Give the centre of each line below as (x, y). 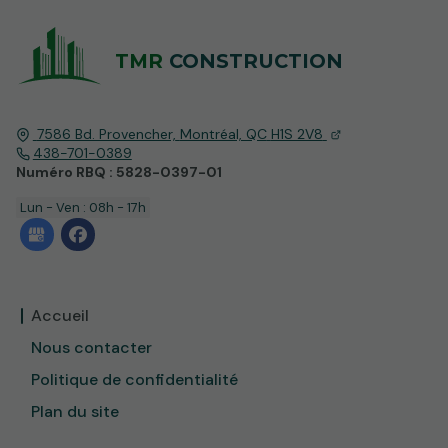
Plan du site (75, 411)
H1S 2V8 (296, 133)
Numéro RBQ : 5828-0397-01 (119, 171)
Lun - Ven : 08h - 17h (83, 207)
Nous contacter (91, 347)
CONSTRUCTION (256, 61)
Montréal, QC (223, 133)
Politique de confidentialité (134, 379)
